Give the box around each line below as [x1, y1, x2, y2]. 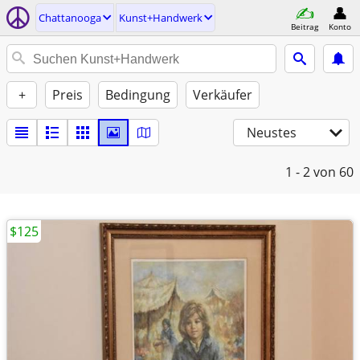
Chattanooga [39, 10, 101, 25]
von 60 [313, 163, 354, 181]
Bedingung [105, 86, 170, 104]
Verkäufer [193, 86, 252, 104]
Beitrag [291, 20, 318, 32]
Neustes [247, 124, 297, 141]
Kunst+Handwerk [119, 10, 202, 25]
